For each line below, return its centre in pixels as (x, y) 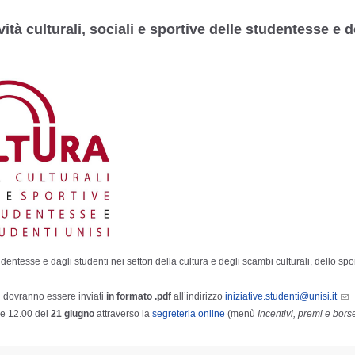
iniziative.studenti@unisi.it (281, 296)
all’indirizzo (198, 296)
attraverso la (122, 313)
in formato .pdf (139, 296)
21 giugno (73, 313)
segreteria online (187, 313)
